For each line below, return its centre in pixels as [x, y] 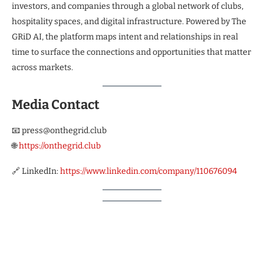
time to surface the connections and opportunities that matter [131, 52]
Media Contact [56, 104]
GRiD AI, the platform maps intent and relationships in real [125, 37]
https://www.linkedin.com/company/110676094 [148, 171]
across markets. [42, 67]
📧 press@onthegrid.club [59, 130]
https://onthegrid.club [60, 146]
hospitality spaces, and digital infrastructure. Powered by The [129, 21]
